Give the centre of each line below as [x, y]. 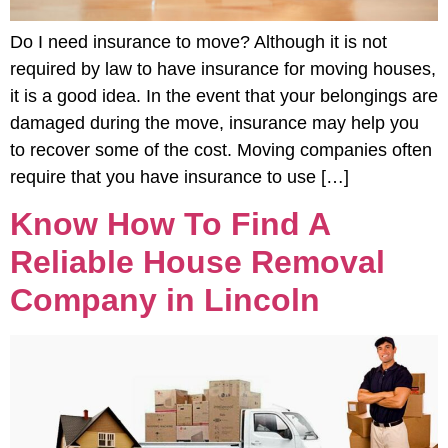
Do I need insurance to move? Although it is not [198, 41]
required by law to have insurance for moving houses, [223, 68]
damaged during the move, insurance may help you [214, 122]
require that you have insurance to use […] [179, 176]
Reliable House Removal [197, 262]
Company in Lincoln [165, 300]
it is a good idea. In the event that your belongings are [224, 95]
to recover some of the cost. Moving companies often [221, 149]
